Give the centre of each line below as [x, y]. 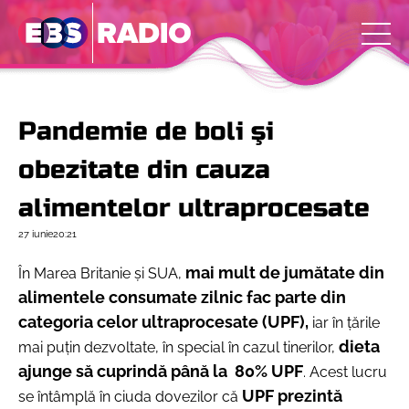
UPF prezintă [292, 396]
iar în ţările [344, 323]
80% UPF [267, 371]
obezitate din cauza [144, 170]
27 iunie [36, 234]
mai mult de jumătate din [285, 273]
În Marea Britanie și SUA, [102, 273]
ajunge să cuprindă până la [125, 371]
